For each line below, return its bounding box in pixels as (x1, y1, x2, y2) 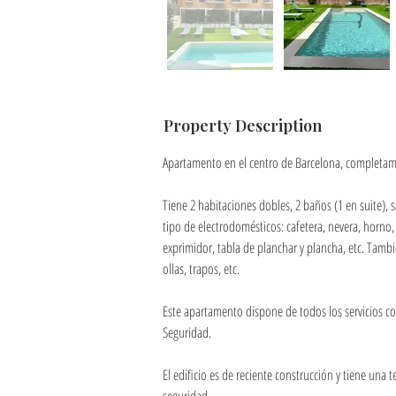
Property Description (164, 115, 322, 136)
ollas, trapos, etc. (163, 259, 240, 278)
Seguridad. (163, 323, 211, 342)
